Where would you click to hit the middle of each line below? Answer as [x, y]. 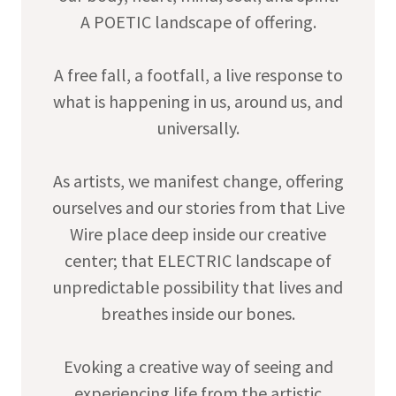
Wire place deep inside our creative [198, 234]
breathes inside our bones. [198, 314]
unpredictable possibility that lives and [198, 287]
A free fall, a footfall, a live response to [198, 75]
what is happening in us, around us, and [198, 102]
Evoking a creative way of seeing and [198, 367]
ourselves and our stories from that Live [198, 208]
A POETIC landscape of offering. [198, 22]
